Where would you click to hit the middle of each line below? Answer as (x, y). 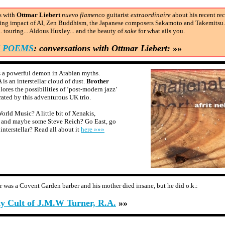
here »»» (93, 129)
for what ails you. (161, 31)
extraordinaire (151, 15)
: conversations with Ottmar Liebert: (102, 48)
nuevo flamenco (83, 15)
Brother (98, 81)
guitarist (118, 15)
